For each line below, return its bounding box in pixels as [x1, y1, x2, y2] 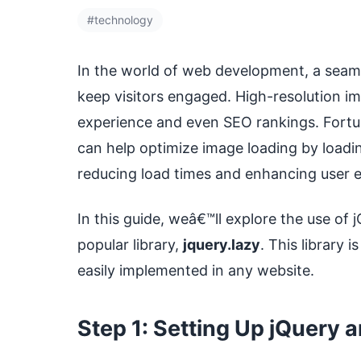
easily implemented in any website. [77, 262, 314, 279]
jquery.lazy [183, 236, 260, 253]
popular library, [77, 236, 183, 253]
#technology [87, 13, 153, 27]
